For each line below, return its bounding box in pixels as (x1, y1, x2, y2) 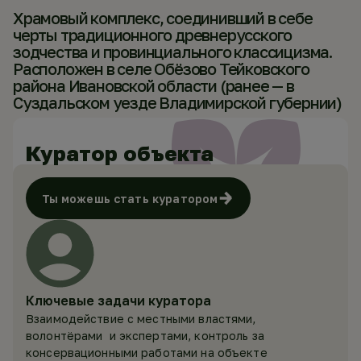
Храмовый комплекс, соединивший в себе (13, 8, 313, 27)
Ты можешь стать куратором (41, 191, 218, 205)
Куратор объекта (26, 141, 214, 166)
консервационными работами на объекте (26, 346, 268, 359)
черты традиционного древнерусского (13, 25, 293, 44)
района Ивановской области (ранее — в (13, 76, 294, 95)
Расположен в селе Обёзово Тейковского (13, 59, 309, 78)
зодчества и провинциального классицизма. (13, 42, 333, 61)
